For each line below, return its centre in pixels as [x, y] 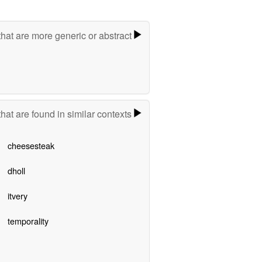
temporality [28, 221]
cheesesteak [31, 146]
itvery [17, 196]
